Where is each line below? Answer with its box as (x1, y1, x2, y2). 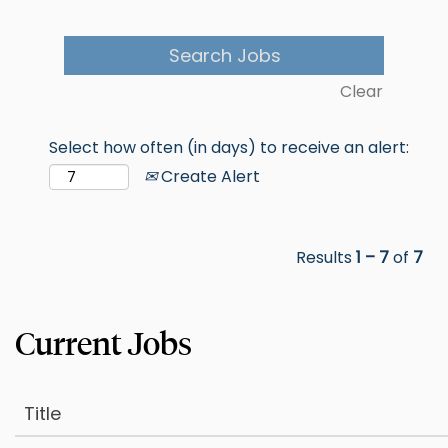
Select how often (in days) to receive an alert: (49, 136, 409, 159)
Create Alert (157, 164, 260, 188)
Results (296, 246, 356, 269)
